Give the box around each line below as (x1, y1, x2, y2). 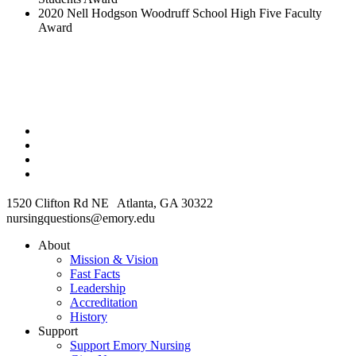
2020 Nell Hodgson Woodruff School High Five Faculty (38, 6, 322, 20)
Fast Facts (70, 266, 120, 281)
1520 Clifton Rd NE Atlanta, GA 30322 (6, 195, 213, 210)
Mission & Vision (70, 252, 158, 266)
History (70, 309, 107, 323)
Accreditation (70, 295, 137, 309)
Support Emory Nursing (70, 338, 191, 352)
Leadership (70, 281, 126, 295)
